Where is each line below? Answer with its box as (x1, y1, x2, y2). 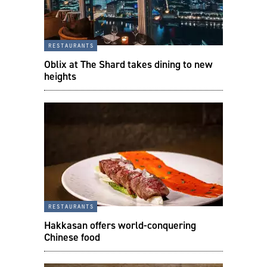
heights (44, 69, 76, 83)
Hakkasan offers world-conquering (44, 218, 196, 232)
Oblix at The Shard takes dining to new (44, 57, 213, 71)
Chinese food (44, 230, 100, 244)
